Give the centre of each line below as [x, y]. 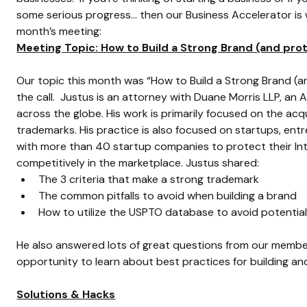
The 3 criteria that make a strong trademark [149, 179]
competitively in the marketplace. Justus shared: [138, 162]
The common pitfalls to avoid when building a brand [168, 195]
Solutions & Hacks [66, 294]
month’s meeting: [59, 31]
